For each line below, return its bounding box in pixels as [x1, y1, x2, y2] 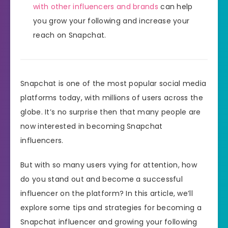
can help [158, 1, 193, 12]
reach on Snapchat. [33, 30, 106, 40]
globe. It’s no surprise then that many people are [20, 106, 201, 117]
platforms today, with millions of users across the [20, 92, 203, 103]
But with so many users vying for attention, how [20, 160, 197, 170]
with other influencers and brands [33, 1, 158, 12]
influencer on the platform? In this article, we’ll [20, 188, 193, 199]
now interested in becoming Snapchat [20, 121, 163, 131]
